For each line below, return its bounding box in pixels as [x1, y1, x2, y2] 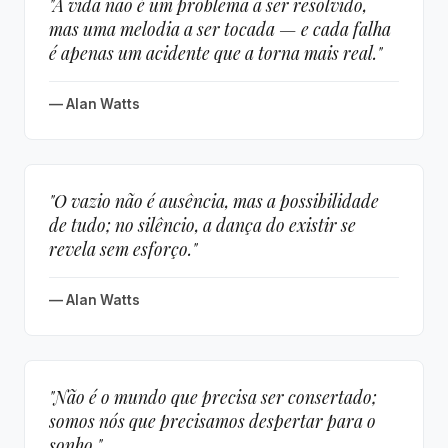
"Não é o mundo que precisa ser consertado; [49, 385, 377, 408]
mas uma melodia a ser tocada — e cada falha [49, 17, 391, 40]
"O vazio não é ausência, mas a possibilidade [49, 189, 379, 212]
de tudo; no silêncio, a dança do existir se [49, 213, 356, 236]
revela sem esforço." [49, 237, 197, 260]
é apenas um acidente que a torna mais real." [49, 41, 382, 64]
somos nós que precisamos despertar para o [49, 409, 376, 432]
